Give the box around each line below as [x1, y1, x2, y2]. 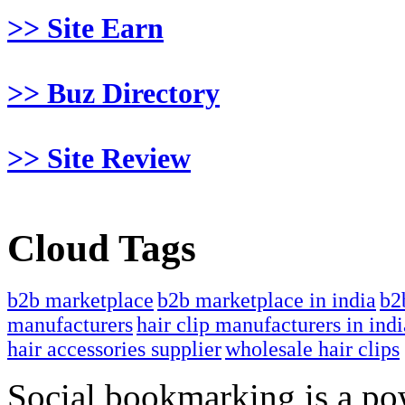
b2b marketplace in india [157, 288, 376, 313]
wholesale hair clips [225, 337, 400, 362]
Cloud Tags [7, 227, 196, 270]
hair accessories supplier [7, 337, 221, 362]
